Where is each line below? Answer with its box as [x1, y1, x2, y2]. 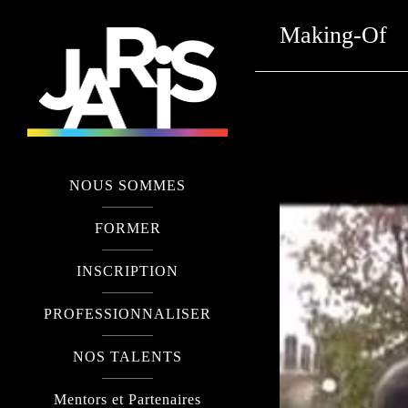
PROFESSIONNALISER [44, 305, 211, 321]
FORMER [94, 219, 161, 236]
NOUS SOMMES [69, 177, 186, 193]
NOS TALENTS [73, 348, 182, 364]
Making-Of [279, 22, 387, 48]
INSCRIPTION [76, 262, 178, 279]
